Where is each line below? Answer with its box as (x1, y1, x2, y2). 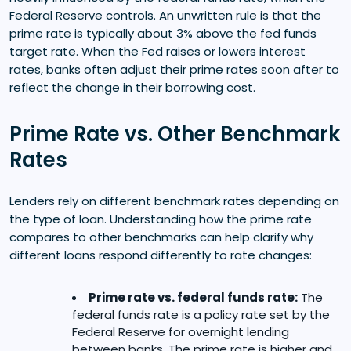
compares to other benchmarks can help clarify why (9, 228, 313, 245)
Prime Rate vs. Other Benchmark (9, 119, 340, 148)
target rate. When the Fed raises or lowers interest (9, 42, 306, 60)
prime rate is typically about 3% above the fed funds (9, 24, 317, 42)
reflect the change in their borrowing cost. (9, 78, 255, 96)
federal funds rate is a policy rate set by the (72, 306, 330, 323)
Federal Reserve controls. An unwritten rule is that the (9, 6, 321, 24)
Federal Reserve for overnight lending (72, 323, 289, 340)
